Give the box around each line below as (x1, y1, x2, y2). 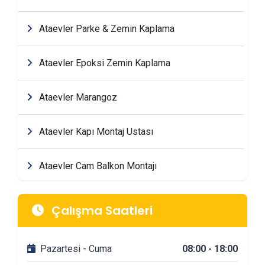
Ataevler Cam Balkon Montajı (37, 160, 157, 172)
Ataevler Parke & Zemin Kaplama (37, 23, 174, 34)
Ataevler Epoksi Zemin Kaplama (37, 57, 170, 69)
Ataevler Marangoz (37, 92, 117, 103)
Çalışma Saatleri (49, 202, 153, 219)
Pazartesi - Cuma (40, 243, 112, 254)
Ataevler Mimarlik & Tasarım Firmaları (37, 195, 192, 206)
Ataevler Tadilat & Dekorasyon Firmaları (37, 229, 201, 240)
